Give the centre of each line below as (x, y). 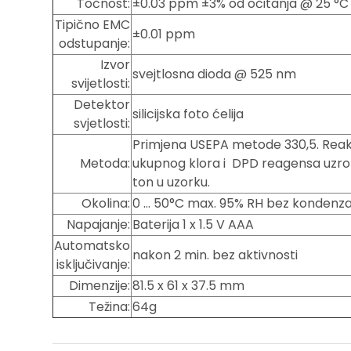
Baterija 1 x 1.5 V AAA (194, 225)
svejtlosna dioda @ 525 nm (215, 74)
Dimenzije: (100, 286)
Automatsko (92, 246)
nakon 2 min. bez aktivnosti (215, 255)
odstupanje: (95, 44)
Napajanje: (99, 225)
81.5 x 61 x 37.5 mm (189, 286)
